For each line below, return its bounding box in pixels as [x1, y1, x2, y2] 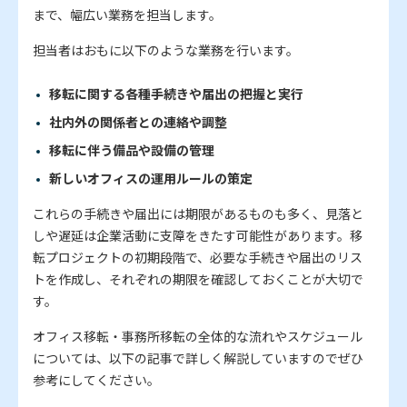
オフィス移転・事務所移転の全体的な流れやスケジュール [33, 327, 362, 346]
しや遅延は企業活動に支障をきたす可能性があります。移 [33, 226, 362, 245]
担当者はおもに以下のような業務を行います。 [33, 41, 299, 60]
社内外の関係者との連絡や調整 [48, 113, 227, 132]
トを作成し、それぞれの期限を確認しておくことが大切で [33, 270, 363, 289]
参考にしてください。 [33, 371, 160, 390]
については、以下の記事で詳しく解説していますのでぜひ [33, 349, 363, 368]
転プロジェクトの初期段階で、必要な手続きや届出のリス [33, 248, 362, 267]
